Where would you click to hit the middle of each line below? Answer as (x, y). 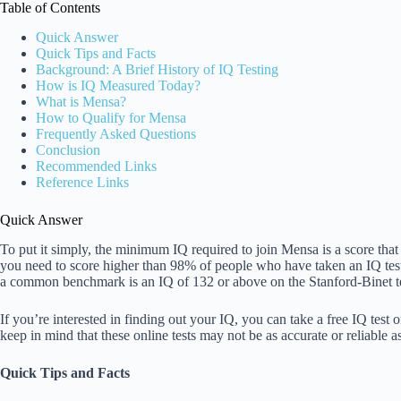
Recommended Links (96, 166)
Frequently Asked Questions (116, 134)
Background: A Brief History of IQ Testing (157, 70)
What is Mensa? (81, 102)
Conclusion (68, 150)
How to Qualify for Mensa (111, 118)
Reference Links (82, 183)
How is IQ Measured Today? (118, 86)
